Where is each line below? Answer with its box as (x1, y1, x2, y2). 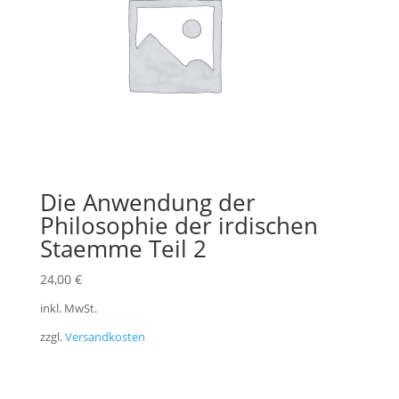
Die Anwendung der (39, 185, 256, 218)
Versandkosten (64, 329, 145, 345)
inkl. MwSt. (39, 300, 97, 316)
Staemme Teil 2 (39, 232, 207, 265)
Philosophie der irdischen (39, 208, 318, 241)
